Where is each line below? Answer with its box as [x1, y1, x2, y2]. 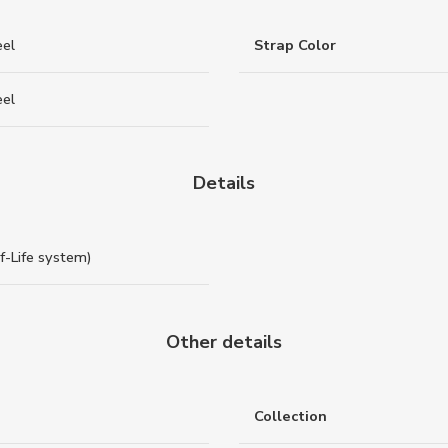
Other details [166, 329, 282, 354]
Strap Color [254, 34, 336, 55]
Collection [254, 405, 327, 426]
